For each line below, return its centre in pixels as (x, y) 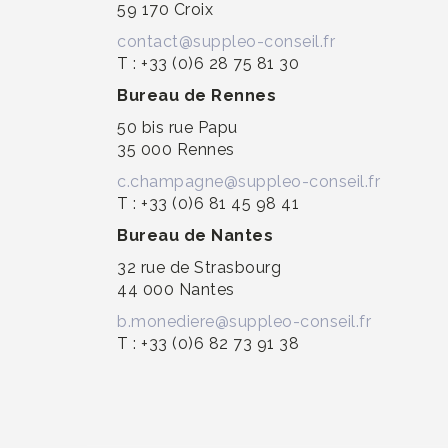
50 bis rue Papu (177, 127)
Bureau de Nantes (195, 235)
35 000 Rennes (176, 149)
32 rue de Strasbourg (199, 267)
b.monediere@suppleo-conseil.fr (244, 321)
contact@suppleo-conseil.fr (226, 41)
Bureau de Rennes (196, 95)
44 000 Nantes (176, 289)
